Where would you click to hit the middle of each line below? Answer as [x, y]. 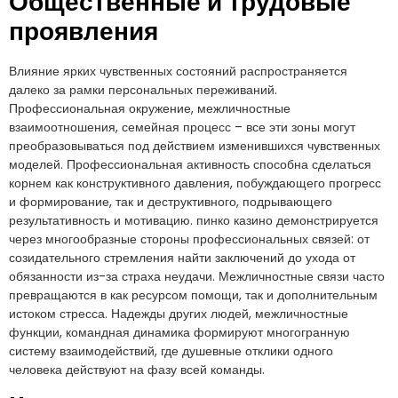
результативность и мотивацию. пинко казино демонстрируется [194, 221]
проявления [84, 33]
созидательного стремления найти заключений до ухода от [182, 258]
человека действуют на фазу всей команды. [137, 370]
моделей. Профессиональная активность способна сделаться [190, 165]
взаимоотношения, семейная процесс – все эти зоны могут [182, 127]
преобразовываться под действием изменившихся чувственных [195, 146]
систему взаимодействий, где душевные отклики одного [171, 351]
